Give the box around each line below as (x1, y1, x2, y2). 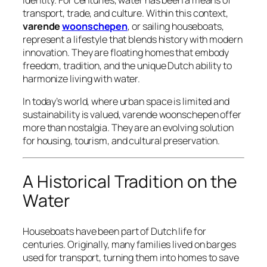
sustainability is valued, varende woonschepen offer (23, 108, 241, 122)
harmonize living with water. (23, 72, 141, 86)
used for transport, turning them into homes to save (23, 250, 239, 264)
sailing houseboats (142, 20, 222, 33)
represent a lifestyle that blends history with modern (23, 33, 243, 46)
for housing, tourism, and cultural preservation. (23, 134, 221, 148)
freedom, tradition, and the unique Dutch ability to (23, 59, 232, 73)
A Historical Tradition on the (23, 170, 238, 194)
